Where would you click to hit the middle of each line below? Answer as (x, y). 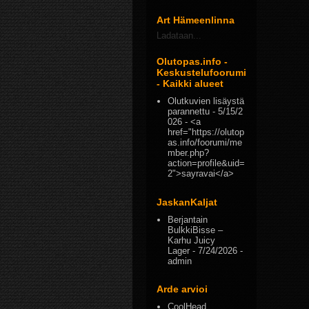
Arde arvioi (182, 289)
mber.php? (189, 153)
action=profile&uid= (207, 163)
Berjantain (188, 219)
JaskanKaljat (187, 202)
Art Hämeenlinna (196, 20)
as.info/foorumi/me (205, 143)
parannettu (189, 112)
